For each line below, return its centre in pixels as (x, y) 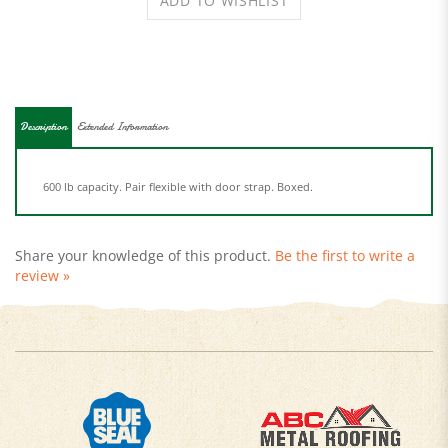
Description (43, 101)
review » (42, 250)
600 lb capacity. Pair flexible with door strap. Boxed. (178, 161)
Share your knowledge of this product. (145, 230)
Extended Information (122, 101)
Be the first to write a (345, 230)
